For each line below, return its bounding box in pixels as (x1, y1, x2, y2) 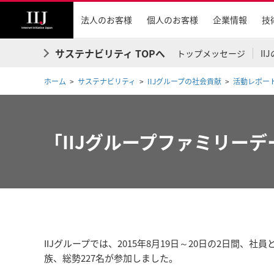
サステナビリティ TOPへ (55, 46, 165, 61)
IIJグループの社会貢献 (147, 76, 221, 87)
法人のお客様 (81, 13, 132, 26)
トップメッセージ (177, 47, 245, 59)
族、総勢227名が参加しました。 (44, 251, 178, 265)
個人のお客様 (147, 13, 198, 26)
